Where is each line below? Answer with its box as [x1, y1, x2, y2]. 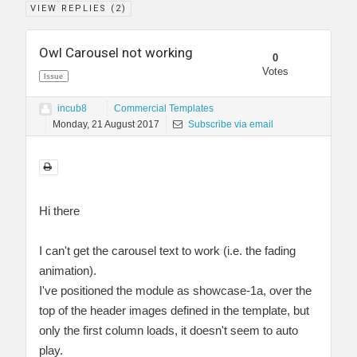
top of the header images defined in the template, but [39, 304, 309, 318]
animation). [39, 264, 96, 278]
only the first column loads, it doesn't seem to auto [39, 324, 298, 338]
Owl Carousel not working [39, 45, 193, 61]
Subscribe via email [186, 119, 273, 131]
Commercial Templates [114, 103, 214, 115]
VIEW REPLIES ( [30, 2, 116, 14]
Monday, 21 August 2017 [53, 119, 159, 131]
